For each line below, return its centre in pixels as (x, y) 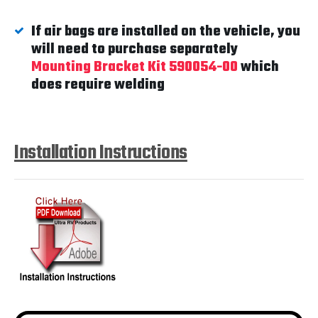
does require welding (98, 85)
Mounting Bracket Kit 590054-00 (135, 67)
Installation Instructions (101, 153)
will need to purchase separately (135, 49)
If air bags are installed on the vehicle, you (166, 32)
